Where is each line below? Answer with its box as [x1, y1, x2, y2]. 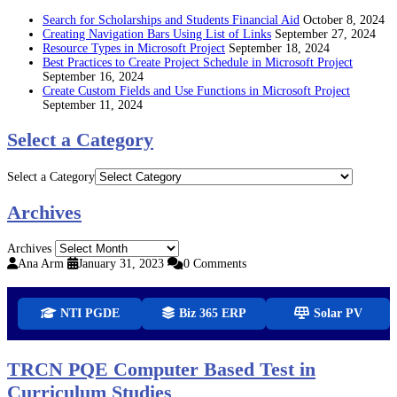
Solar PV [309, 307, 362, 320]
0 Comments [183, 257, 246, 270]
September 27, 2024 [275, 27, 376, 41]
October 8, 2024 [303, 13, 385, 27]
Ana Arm [18, 257, 64, 270]
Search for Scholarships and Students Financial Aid [43, 13, 300, 27]
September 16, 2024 [43, 70, 144, 83]
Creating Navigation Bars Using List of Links [43, 27, 271, 41]
